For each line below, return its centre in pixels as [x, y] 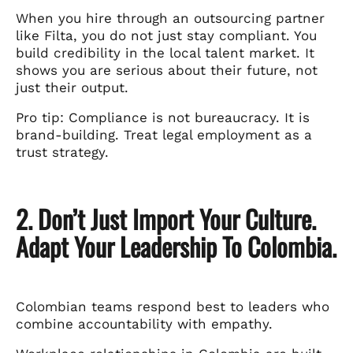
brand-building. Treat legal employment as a [164, 134]
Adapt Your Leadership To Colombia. [176, 246]
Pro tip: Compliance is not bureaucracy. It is [163, 117]
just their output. [72, 87]
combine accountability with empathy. [144, 323]
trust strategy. [62, 152]
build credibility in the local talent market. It [165, 52]
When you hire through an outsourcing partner [170, 18]
